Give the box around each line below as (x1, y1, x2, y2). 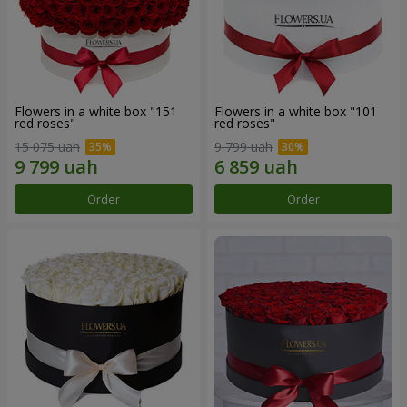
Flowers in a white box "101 (214, 103, 377, 121)
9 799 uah (214, 137, 273, 155)
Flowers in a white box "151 (15, 103, 177, 121)
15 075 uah (15, 137, 80, 155)
